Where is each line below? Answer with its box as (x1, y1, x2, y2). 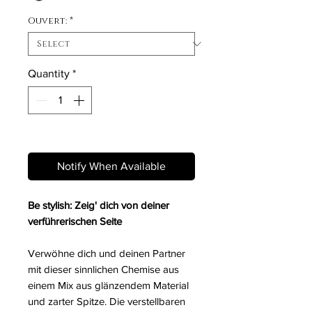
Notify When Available (57, 160, 166, 173)
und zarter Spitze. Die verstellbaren (28, 295, 185, 308)
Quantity (28, 68, 70, 80)
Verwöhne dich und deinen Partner (28, 247, 185, 260)
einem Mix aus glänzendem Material (28, 279, 189, 292)
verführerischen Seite (28, 215, 122, 228)
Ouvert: (28, 15, 67, 28)
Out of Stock (28, 123, 81, 135)
